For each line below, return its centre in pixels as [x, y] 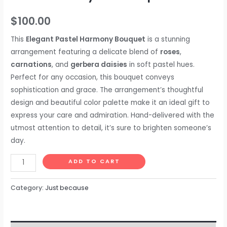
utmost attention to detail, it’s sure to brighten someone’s [111, 128]
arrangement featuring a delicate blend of [86, 52]
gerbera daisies [99, 65]
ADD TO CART [94, 161]
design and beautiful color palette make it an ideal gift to [110, 103]
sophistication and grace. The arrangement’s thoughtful [107, 90]
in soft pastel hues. [161, 65]
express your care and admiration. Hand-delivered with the [113, 116]
